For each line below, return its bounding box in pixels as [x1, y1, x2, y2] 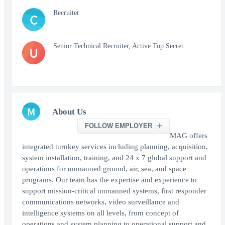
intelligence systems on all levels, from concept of [22, 209, 179, 217]
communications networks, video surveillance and [22, 198, 179, 206]
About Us [52, 107, 86, 117]
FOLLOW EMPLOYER [85, 122, 153, 130]
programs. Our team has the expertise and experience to [22, 176, 197, 184]
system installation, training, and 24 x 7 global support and [22, 154, 206, 162]
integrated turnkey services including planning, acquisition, [22, 143, 208, 151]
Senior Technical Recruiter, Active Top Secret [53, 42, 183, 50]
